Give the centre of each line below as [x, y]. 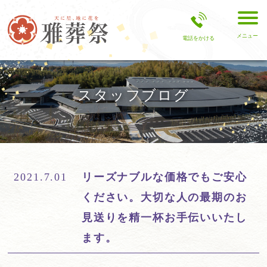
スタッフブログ [133, 95]
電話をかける [199, 38]
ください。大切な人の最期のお [164, 197]
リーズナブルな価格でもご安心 [164, 177]
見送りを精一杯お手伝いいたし [164, 218]
